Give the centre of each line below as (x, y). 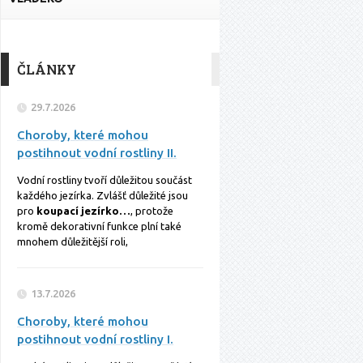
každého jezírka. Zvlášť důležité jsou (102, 195)
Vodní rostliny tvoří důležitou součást (105, 180)
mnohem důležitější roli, (73, 241)
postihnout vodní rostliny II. (97, 153)
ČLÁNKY (47, 69)
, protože (152, 211)
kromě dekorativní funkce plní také (99, 226)
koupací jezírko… (83, 211)
